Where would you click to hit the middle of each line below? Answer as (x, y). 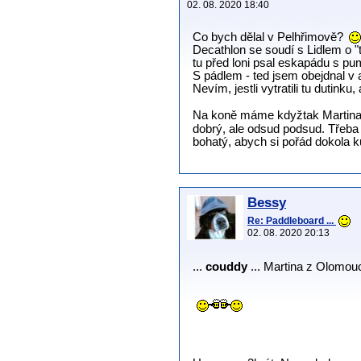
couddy (226, 266)
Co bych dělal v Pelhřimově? (270, 37)
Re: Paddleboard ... (292, 220)
